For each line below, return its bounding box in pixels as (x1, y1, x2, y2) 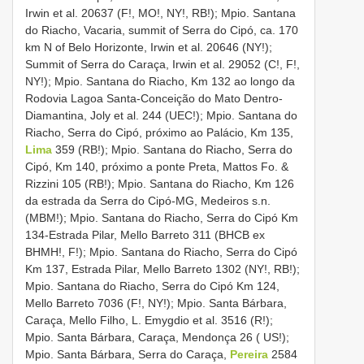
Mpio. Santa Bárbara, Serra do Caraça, (25, 348, 230, 362)
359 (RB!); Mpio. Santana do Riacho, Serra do (52, 143, 292, 157)
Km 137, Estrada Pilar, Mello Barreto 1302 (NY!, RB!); (25, 262, 300, 276)
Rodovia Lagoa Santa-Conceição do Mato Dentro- (25, 92, 283, 106)
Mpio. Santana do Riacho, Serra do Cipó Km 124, (25, 279, 279, 293)
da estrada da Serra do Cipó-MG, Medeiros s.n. (25, 194, 271, 208)
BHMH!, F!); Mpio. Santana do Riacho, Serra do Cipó (25, 245, 297, 259)
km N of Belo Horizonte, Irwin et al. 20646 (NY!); (25, 41, 272, 54)
